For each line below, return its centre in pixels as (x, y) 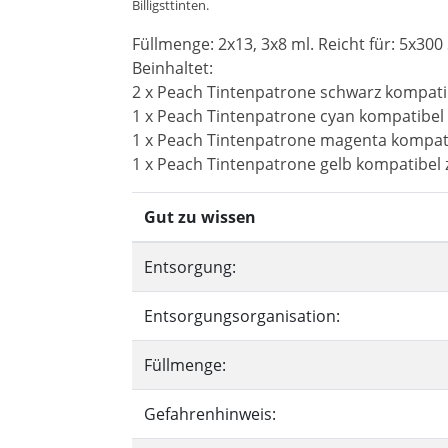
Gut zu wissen (200, 217)
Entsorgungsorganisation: (242, 316)
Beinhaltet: (172, 68)
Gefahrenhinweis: (210, 414)
